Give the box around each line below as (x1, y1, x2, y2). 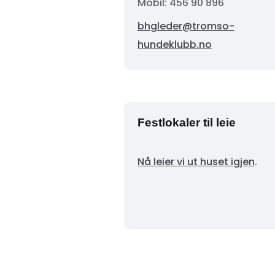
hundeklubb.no (137, 37, 212, 52)
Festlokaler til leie (137, 115, 236, 129)
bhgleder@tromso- (137, 18, 234, 33)
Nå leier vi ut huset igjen (137, 154, 255, 169)
